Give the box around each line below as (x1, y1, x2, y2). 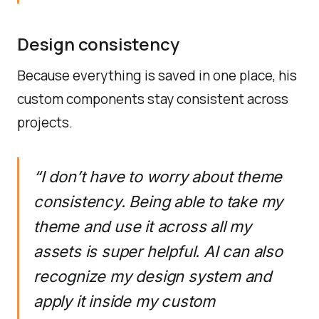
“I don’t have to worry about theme (33, 167, 283, 186)
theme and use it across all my (33, 217, 251, 236)
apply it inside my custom (33, 292, 216, 310)
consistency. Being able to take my (33, 192, 283, 211)
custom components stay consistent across (17, 90, 288, 108)
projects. (17, 113, 73, 132)
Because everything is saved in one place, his (17, 66, 297, 85)
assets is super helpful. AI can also (33, 242, 283, 261)
